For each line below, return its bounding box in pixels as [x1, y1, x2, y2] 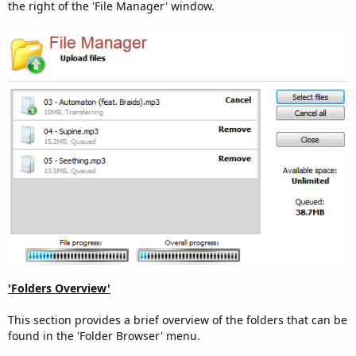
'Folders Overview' [8, 280, 110, 296]
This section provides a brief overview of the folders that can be [8, 311, 347, 327]
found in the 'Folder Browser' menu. [8, 327, 200, 343]
